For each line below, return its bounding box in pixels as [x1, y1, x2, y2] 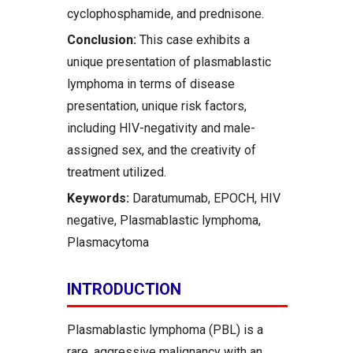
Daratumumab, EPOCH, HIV [132, 191, 281, 206]
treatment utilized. [67, 165, 166, 180]
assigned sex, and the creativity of [67, 143, 256, 158]
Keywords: [67, 191, 132, 206]
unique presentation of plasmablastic [67, 54, 271, 69]
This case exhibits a [136, 32, 250, 47]
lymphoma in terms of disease [67, 76, 235, 91]
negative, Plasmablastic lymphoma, [67, 213, 261, 228]
